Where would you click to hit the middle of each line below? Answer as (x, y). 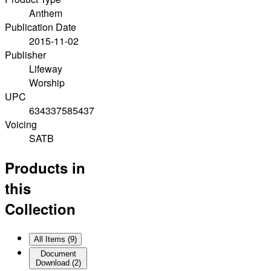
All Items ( (52, 239)
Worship (47, 83)
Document (58, 253)
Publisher (25, 55)
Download (52, 263)
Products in (45, 168)
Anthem (46, 13)
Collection (40, 209)
